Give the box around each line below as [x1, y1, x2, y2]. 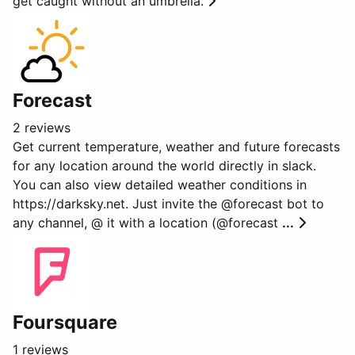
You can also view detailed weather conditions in [13, 177, 307, 193]
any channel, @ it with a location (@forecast [13, 215, 282, 231]
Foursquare [13, 311, 117, 334]
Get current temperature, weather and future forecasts [13, 139, 340, 155]
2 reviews [13, 120, 71, 136]
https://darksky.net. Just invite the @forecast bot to [13, 196, 324, 212]
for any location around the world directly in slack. [13, 158, 316, 174]
